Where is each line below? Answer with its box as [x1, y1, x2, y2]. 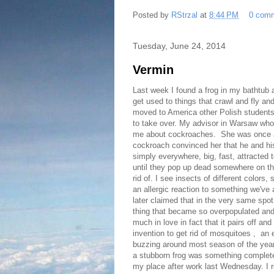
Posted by [133, 10, 171, 20]
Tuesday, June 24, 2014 [133, 41, 226, 51]
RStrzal [171, 10, 200, 20]
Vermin [133, 63, 174, 77]
